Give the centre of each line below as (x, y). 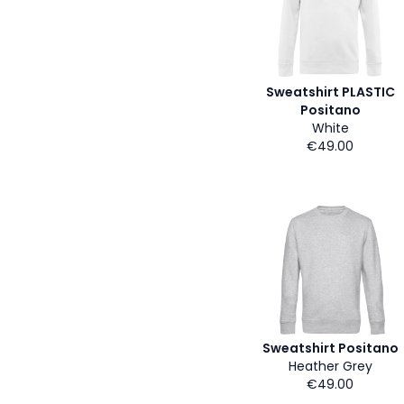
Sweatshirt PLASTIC (330, 92)
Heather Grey (330, 366)
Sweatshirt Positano (330, 348)
